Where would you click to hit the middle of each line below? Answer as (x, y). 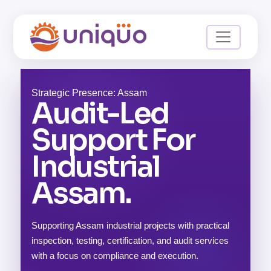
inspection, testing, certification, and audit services (130, 240)
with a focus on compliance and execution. (115, 256)
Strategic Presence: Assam (90, 93)
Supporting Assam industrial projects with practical (131, 225)
